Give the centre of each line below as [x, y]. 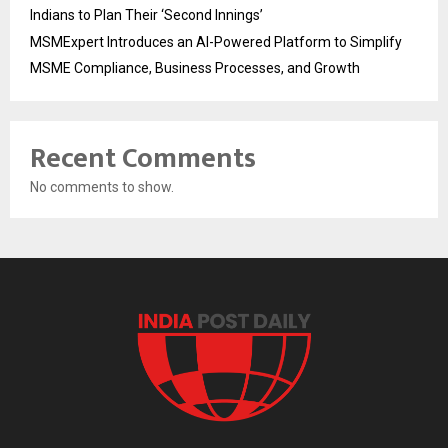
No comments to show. [102, 187]
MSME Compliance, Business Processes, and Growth [195, 68]
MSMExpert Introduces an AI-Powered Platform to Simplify [216, 42]
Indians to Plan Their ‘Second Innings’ [146, 15]
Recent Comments [143, 159]
